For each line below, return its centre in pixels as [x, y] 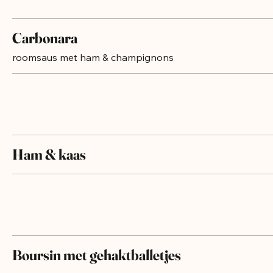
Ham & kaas [49, 167]
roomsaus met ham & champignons [93, 69]
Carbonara [45, 50]
